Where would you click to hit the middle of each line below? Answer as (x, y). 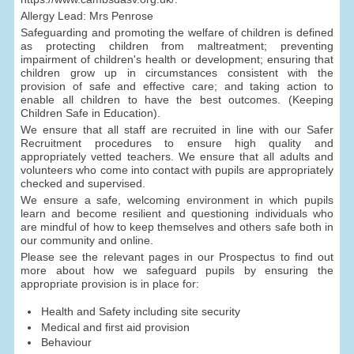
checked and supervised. (83, 184)
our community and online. (87, 241)
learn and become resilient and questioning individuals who (177, 214)
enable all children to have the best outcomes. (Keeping (177, 100)
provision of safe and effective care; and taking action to (177, 87)
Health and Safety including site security (140, 312)
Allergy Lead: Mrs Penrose (87, 16)
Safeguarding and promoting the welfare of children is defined (177, 33)
